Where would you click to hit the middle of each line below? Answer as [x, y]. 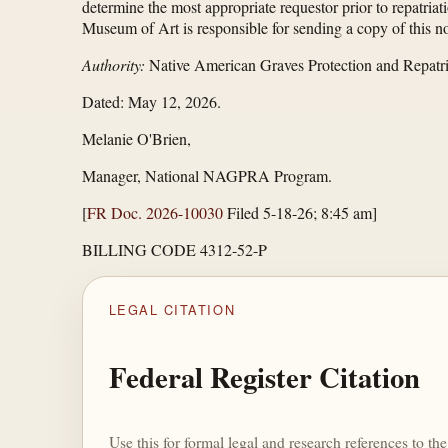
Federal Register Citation [264, 377]
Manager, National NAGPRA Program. [207, 176]
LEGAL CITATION [172, 309]
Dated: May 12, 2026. [151, 102]
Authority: [113, 65]
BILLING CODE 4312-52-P [174, 250]
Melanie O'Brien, [136, 139]
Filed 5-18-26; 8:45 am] [300, 213]
